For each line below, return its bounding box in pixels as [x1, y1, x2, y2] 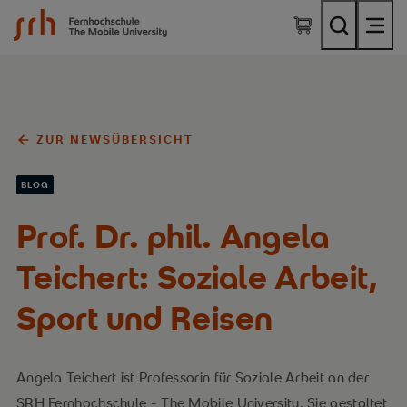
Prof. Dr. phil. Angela [15, 214, 330, 257]
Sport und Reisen [15, 296, 273, 339]
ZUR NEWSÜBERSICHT [36, 132, 194, 147]
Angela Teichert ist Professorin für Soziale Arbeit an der [15, 369, 370, 386]
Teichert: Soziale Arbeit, [15, 255, 379, 298]
